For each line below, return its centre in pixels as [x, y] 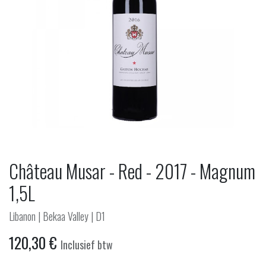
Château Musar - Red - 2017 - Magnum [132, 171]
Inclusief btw [87, 245]
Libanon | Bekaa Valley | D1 [57, 216]
